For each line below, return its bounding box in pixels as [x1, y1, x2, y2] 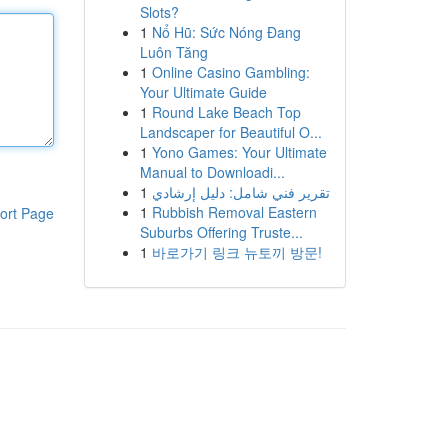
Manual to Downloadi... [139, 162, 285, 182]
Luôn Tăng [139, 42, 208, 62]
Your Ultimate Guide [139, 82, 267, 102]
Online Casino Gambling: [151, 62, 310, 82]
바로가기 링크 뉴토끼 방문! [151, 242, 322, 262]
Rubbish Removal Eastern [151, 202, 317, 222]
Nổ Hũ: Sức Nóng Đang [151, 22, 301, 42]
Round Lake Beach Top [151, 102, 301, 122]
